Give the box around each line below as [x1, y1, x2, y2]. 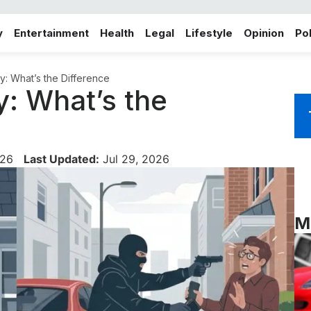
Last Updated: [24, 152, 99, 166]
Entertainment [14, 26, 89, 40]
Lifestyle [185, 26, 233, 40]
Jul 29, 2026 [99, 152, 169, 166]
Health [100, 26, 134, 40]
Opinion [244, 26, 284, 40]
